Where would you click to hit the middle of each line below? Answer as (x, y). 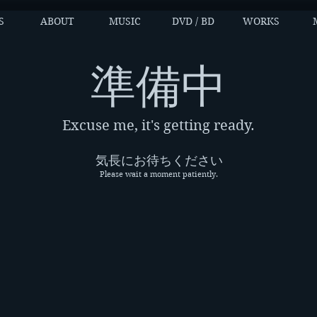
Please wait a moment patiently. (159, 174)
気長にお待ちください (159, 160)
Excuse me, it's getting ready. (158, 126)
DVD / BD (193, 21)
